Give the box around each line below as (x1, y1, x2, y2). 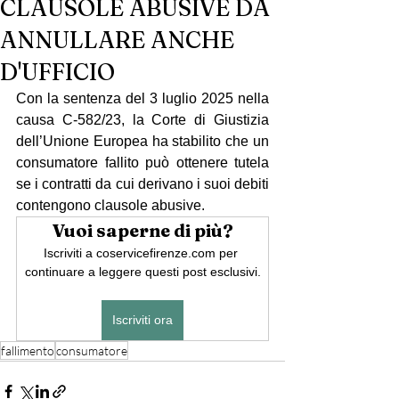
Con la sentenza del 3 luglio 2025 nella (16, 91, 269, 106)
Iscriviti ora (112, 313, 173, 327)
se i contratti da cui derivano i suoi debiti (16, 176, 269, 191)
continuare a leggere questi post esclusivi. (24, 265, 261, 279)
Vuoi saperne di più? (52, 219, 233, 241)
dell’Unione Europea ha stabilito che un (16, 134, 269, 149)
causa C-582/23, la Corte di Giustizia (16, 112, 269, 127)
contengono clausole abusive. (16, 198, 205, 213)
